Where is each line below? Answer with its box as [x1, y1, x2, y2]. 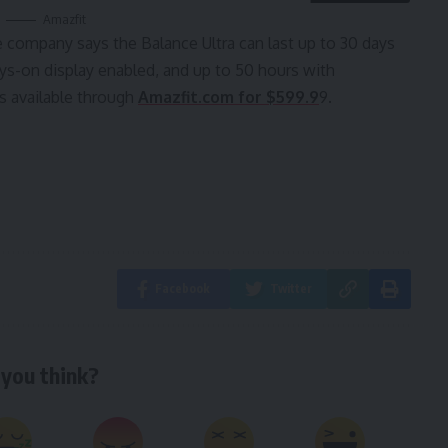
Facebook [154, 281, 210, 296]
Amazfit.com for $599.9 [138, 87, 319, 107]
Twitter [269, 281, 312, 296]
